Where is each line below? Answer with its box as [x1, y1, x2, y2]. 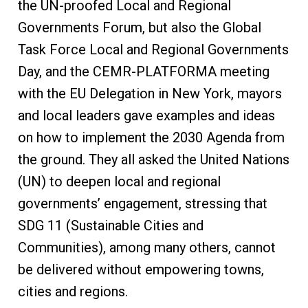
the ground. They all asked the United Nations [17, 151, 289, 168]
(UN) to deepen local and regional [17, 173, 221, 190]
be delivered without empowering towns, [17, 261, 264, 278]
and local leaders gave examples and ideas [17, 107, 275, 124]
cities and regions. [17, 283, 128, 300]
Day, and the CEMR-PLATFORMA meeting [17, 63, 269, 80]
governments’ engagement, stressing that [17, 195, 267, 212]
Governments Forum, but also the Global [17, 19, 261, 36]
